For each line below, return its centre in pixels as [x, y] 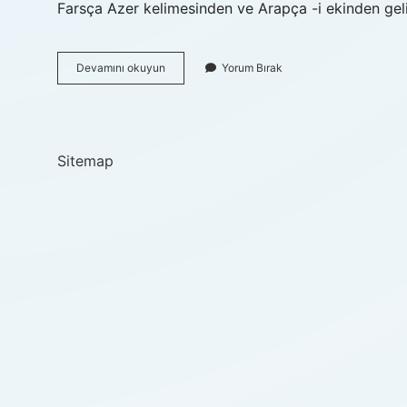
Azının [180, 67]
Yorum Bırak [252, 68]
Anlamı [182, 83]
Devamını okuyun [121, 68]
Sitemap [85, 161]
